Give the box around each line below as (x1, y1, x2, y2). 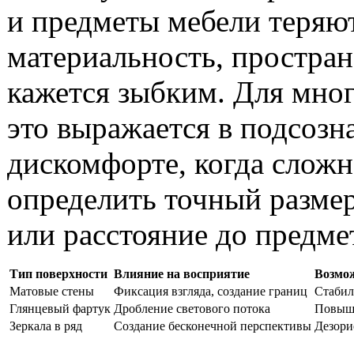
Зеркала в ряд (9, 318, 82, 333)
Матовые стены (9, 284, 94, 298)
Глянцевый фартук (9, 301, 111, 315)
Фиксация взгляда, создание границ (114, 284, 307, 298)
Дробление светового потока (114, 301, 270, 315)
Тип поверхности (9, 266, 107, 281)
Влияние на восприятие (114, 266, 250, 281)
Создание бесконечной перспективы (114, 318, 311, 333)
